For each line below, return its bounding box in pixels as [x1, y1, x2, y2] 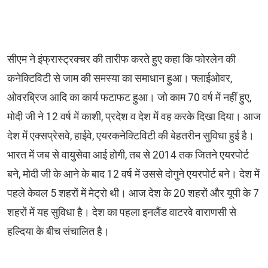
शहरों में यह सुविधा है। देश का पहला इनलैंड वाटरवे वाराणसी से [7, 206, 236, 219]
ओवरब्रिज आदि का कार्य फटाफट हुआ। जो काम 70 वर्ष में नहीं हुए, [7, 92, 251, 104]
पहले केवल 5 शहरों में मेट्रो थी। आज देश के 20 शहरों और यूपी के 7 [7, 187, 259, 200]
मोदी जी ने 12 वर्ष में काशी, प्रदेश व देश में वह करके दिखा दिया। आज [7, 111, 261, 123]
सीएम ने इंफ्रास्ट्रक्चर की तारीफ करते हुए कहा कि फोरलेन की [7, 53, 236, 66]
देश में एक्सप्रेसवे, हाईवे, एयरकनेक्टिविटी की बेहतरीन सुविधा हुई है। [7, 130, 254, 142]
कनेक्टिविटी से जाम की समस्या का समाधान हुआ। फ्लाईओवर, [7, 72, 232, 85]
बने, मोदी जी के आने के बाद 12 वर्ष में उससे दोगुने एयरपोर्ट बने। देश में [7, 168, 260, 181]
